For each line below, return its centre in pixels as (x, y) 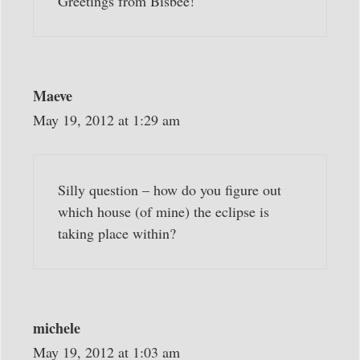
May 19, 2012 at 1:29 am (106, 119)
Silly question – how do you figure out (170, 189)
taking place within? (117, 233)
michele (57, 327)
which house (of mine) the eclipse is (164, 211)
